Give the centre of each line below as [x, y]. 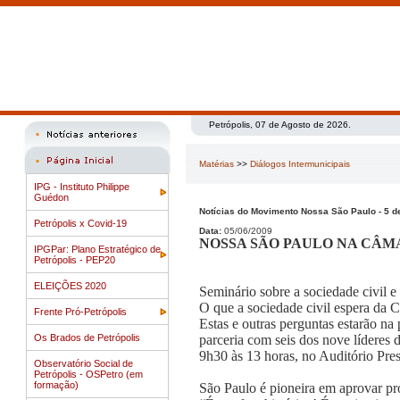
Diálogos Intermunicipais [300, 164]
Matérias [217, 164]
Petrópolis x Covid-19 [80, 223]
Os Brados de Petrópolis [87, 337]
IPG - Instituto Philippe [82, 187]
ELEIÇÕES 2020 [70, 286]
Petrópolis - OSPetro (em [88, 374]
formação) [56, 385]
